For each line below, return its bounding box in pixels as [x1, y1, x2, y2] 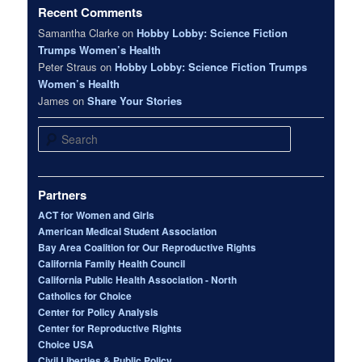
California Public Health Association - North [38, 271, 238, 287]
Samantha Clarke [38, 25, 120, 41]
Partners [38, 185, 87, 204]
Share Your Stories [87, 93, 183, 109]
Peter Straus [38, 59, 98, 75]
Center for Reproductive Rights [38, 320, 183, 335]
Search [38, 127, 70, 141]
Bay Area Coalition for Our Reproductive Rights [38, 239, 257, 255]
